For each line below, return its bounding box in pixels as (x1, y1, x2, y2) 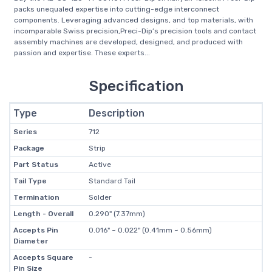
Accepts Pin (13, 226, 58, 234)
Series (13, 127, 37, 136)
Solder (88, 193, 112, 202)
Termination (13, 193, 59, 202)
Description (88, 107, 144, 119)
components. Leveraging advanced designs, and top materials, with (14, 16, 253, 24)
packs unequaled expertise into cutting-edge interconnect (14, 5, 219, 13)
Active (88, 160, 111, 169)
